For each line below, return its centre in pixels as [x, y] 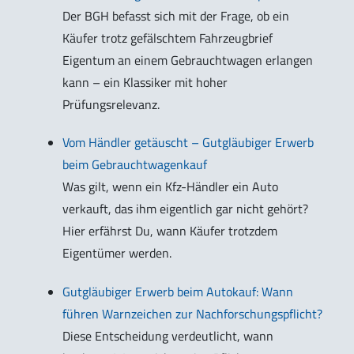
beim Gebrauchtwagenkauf [135, 165]
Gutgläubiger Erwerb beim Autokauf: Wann [178, 292]
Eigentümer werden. [117, 253]
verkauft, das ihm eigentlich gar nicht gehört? [185, 209]
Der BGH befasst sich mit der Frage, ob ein [176, 15]
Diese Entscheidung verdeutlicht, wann [168, 336]
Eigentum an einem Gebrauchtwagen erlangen [188, 60]
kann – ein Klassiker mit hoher [145, 82]
